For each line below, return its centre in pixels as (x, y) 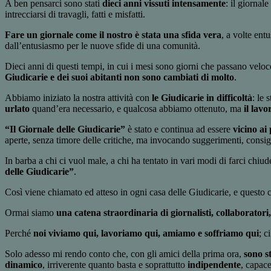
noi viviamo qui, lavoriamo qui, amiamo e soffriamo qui (146, 233)
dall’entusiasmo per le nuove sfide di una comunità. (103, 46)
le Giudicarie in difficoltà (202, 98)
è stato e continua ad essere (179, 129)
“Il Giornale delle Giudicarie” (65, 129)
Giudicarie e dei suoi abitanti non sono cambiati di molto (119, 77)
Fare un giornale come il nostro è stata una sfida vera (113, 35)
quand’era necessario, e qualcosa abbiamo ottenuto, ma (137, 109)
